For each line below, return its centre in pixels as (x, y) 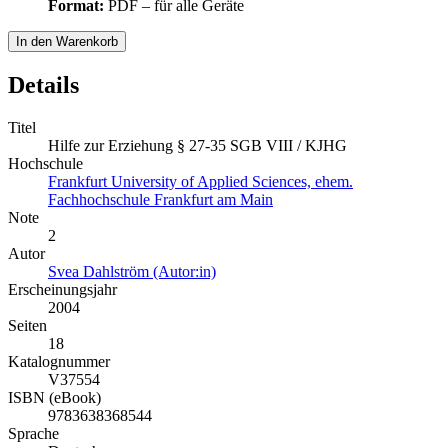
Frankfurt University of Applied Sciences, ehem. (200, 181)
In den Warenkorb (67, 41)
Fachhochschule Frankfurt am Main (160, 199)
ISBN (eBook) (54, 397)
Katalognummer (59, 361)
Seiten (27, 325)
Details (43, 84)
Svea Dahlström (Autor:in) (132, 271)
